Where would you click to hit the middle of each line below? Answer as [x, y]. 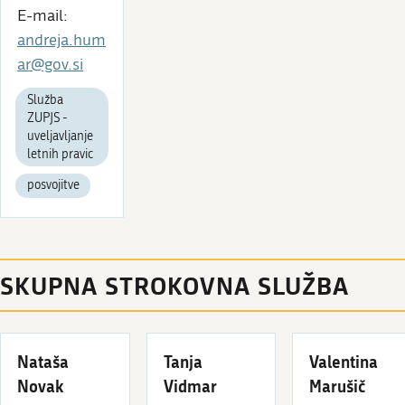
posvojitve [53, 186]
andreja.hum [61, 40]
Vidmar [190, 386]
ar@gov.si [50, 64]
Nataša [43, 361]
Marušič [338, 386]
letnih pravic [60, 154]
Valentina [344, 361]
